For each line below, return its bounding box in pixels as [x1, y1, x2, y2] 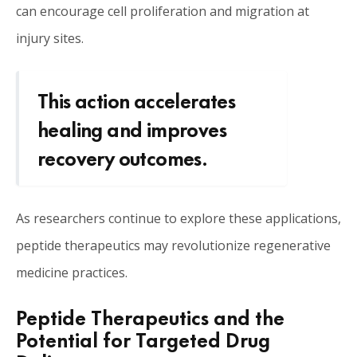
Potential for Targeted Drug [16, 322, 270, 354]
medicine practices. [16, 263, 127, 281]
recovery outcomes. [37, 140, 208, 172]
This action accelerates [37, 83, 236, 115]
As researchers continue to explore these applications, [16, 209, 341, 227]
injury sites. [16, 29, 84, 48]
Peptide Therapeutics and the [16, 300, 284, 331]
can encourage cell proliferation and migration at [16, 2, 309, 21]
